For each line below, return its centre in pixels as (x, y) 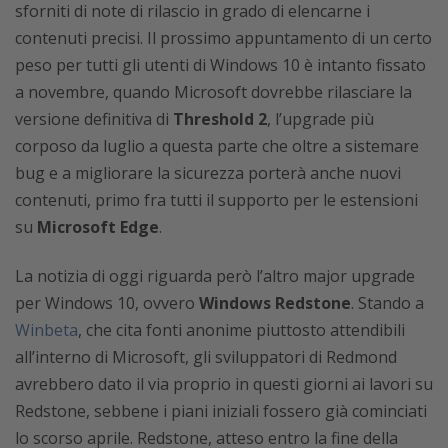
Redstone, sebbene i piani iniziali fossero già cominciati (221, 410)
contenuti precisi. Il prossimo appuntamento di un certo (223, 37)
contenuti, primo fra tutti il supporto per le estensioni (216, 199)
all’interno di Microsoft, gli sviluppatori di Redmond (206, 356)
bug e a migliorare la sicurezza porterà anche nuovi (208, 172)
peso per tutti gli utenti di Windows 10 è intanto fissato (220, 64)
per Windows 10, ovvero (107, 302)
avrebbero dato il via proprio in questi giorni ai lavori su (224, 383)
